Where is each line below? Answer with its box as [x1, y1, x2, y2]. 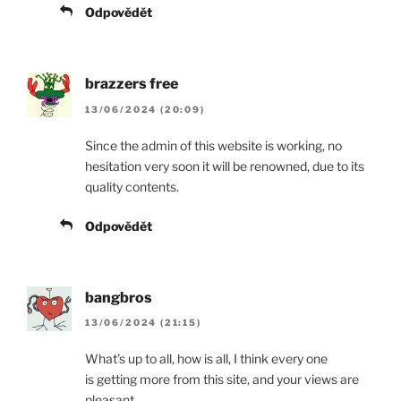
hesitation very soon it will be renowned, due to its [85, 158, 364, 174]
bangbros [85, 288, 152, 306]
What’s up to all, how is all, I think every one [85, 350, 328, 366]
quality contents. [85, 178, 179, 194]
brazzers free [85, 75, 178, 93]
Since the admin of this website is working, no [85, 137, 342, 153]
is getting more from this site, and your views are [85, 371, 359, 387]
